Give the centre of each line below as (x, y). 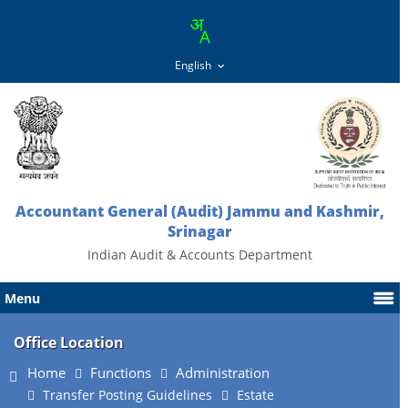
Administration (223, 373)
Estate (255, 395)
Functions (121, 373)
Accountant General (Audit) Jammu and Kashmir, (200, 211)
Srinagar (200, 231)
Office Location (69, 342)
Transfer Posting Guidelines (127, 395)
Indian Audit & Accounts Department (200, 255)
